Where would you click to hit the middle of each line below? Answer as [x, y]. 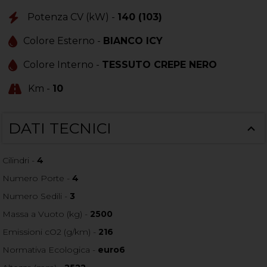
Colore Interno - [63, 64]
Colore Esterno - [63, 41]
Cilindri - [20, 160]
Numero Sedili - [36, 196]
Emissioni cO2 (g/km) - [51, 232]
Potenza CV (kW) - [73, 17]
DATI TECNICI [60, 128]
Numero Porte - [38, 178]
